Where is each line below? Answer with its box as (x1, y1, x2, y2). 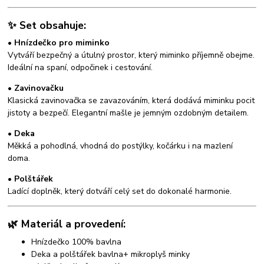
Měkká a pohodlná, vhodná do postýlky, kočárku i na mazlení (8, 140, 233, 152)
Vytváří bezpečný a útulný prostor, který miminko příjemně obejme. (8, 49, 255, 61)
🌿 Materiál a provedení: (8, 216, 126, 231)
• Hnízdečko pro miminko (8, 37, 110, 49)
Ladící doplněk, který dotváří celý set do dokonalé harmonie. (8, 186, 232, 197)
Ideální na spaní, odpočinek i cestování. (8, 62, 153, 74)
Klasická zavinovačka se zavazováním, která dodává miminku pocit (8, 95, 255, 107)
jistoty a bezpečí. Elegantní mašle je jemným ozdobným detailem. (8, 107, 249, 119)
